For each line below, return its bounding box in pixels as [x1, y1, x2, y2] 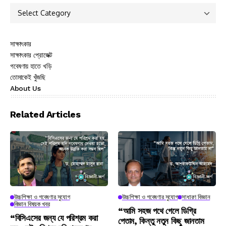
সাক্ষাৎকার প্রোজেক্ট [10, 51, 52, 59]
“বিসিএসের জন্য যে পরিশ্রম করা [10, 213, 98, 223]
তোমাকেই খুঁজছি [10, 73, 45, 81]
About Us [10, 84, 41, 92]
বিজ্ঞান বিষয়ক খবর [14, 200, 50, 208]
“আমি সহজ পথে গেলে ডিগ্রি [118, 206, 196, 216]
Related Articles [10, 109, 81, 120]
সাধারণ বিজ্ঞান [182, 193, 210, 201]
